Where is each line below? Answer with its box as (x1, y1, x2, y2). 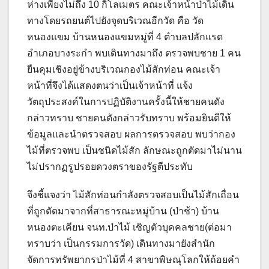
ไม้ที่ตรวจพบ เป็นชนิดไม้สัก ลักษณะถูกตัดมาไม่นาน (27, 145, 242, 156)
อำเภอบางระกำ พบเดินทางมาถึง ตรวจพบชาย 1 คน (27, 48, 241, 59)
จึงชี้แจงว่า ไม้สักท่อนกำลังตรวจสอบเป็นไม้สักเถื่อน (27, 190, 239, 201)
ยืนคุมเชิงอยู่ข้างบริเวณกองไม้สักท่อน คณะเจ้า (27, 64, 220, 75)
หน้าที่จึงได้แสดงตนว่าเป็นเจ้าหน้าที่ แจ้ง (27, 80, 193, 91)
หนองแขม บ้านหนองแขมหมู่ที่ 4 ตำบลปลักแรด (27, 32, 223, 43)
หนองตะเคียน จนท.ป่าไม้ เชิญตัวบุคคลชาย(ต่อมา (27, 222, 232, 233)
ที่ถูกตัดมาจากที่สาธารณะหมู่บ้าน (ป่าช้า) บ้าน (27, 206, 219, 217)
